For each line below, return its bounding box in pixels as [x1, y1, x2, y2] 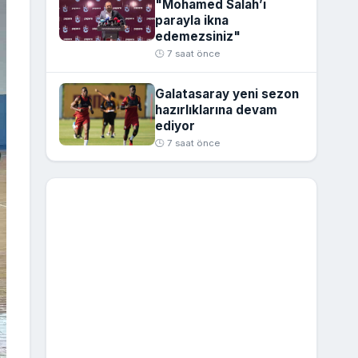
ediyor [154, 117, 195, 133]
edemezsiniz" [154, 29, 241, 45]
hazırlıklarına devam [154, 101, 277, 117]
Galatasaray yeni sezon [154, 86, 299, 101]
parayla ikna [154, 13, 229, 29]
